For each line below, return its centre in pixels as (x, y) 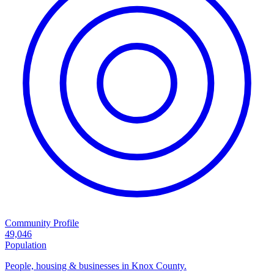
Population (26, 245)
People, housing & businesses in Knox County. (96, 266)
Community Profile (42, 223)
